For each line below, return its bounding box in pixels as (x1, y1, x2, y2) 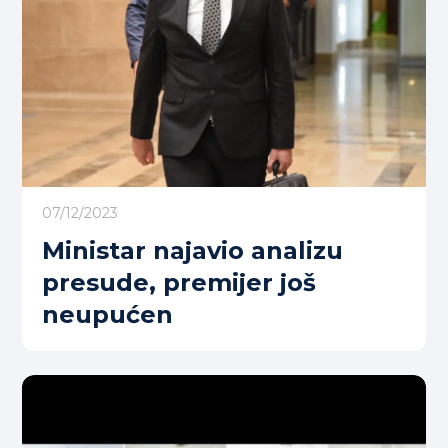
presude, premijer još (42, 268, 316, 297)
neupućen (42, 300, 173, 329)
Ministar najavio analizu (42, 236, 343, 265)
